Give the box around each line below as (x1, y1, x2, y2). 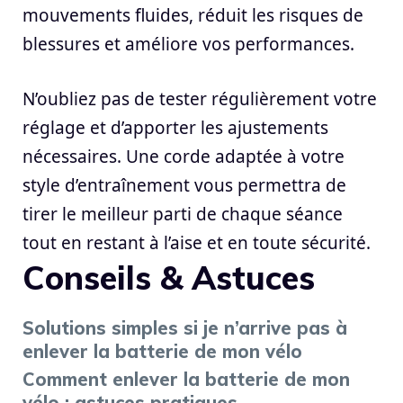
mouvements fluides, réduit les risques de (22, 4, 363, 28)
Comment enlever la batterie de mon (22, 367, 350, 390)
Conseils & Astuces (22, 256, 315, 298)
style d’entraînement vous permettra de (22, 173, 346, 197)
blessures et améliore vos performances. (22, 32, 354, 57)
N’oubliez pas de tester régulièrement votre (22, 86, 377, 111)
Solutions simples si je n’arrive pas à (22, 316, 347, 339)
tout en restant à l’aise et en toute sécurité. (22, 230, 371, 255)
